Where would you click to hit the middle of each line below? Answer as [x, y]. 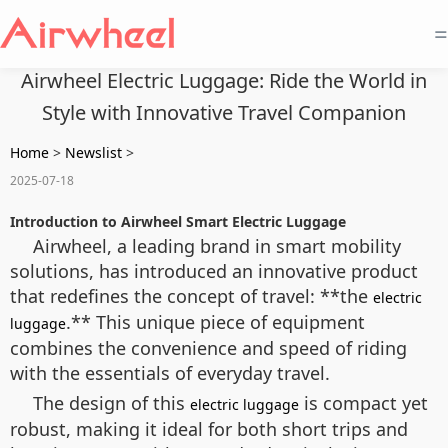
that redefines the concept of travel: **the [191, 296]
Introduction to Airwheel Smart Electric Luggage [178, 221]
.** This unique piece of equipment [215, 322]
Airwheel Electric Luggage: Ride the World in [224, 80]
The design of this [111, 403]
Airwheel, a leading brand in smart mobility [217, 246]
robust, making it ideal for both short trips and [209, 429]
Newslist [93, 152]
